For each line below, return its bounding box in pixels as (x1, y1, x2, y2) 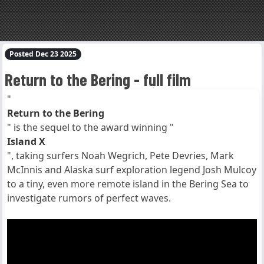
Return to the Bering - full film (5, 69, 191, 90)
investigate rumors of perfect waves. (7, 192, 171, 205)
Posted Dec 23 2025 (9, 49, 77, 59)
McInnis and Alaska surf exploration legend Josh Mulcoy (7, 163, 256, 177)
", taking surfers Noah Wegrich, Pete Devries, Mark (7, 149, 234, 163)
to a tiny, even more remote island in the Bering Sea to (7, 177, 249, 191)
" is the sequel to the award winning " (7, 121, 174, 134)
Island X (7, 135, 45, 148)
